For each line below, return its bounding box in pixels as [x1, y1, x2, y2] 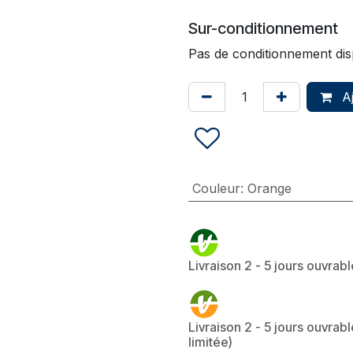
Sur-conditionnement [188, 19, 338, 38]
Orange [247, 180, 292, 196]
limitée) [188, 334, 232, 350]
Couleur [191, 180, 240, 196]
